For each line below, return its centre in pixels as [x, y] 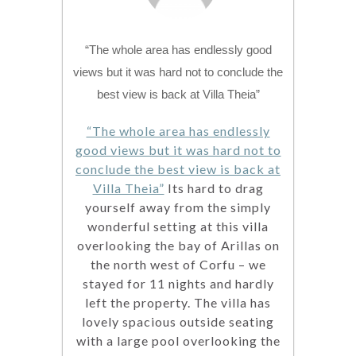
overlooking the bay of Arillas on [178, 246]
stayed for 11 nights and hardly [178, 284]
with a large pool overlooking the [178, 341]
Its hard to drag [214, 188]
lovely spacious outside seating [178, 322]
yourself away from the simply [178, 207]
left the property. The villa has [178, 303]
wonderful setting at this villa [178, 226]
